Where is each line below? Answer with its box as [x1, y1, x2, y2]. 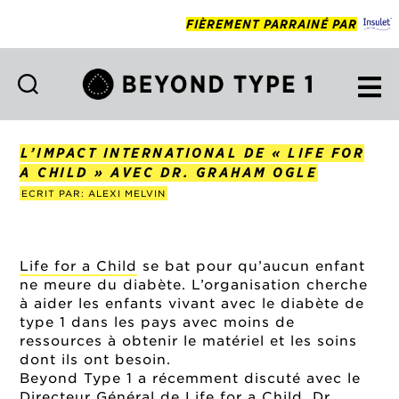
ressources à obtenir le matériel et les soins [20, 332, 358, 349]
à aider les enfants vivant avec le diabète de [20, 295, 365, 312]
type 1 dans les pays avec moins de [20, 313, 296, 330]
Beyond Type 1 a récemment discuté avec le [20, 370, 362, 387]
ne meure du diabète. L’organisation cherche [20, 276, 369, 293]
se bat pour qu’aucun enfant [137, 257, 366, 274]
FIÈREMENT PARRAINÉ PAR [186, 16, 358, 31]
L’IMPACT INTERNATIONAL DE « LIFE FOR [20, 144, 365, 161]
